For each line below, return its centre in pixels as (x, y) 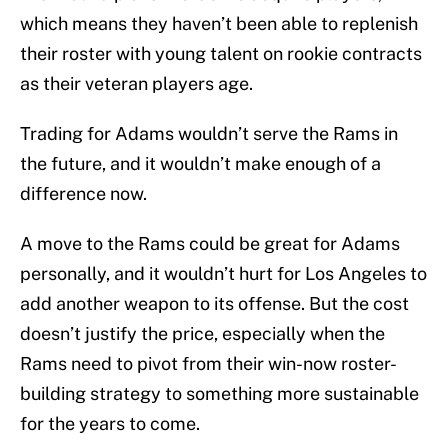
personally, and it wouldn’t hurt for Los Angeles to (223, 274)
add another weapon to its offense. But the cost (214, 304)
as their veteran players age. (136, 84)
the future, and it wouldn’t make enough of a (200, 164)
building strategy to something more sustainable (219, 394)
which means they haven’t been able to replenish (219, 24)
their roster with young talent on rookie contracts (221, 54)
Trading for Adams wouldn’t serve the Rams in (209, 134)
